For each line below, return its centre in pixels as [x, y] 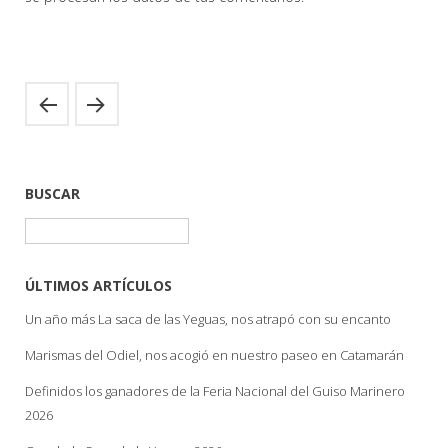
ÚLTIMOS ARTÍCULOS [98, 285]
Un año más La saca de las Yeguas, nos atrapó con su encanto [208, 318]
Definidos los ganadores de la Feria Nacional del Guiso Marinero [215, 390]
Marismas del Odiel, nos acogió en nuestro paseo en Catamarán [214, 354]
